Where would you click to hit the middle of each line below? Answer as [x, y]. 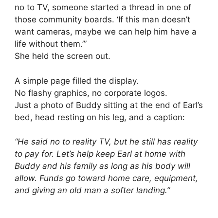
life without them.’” [51, 44]
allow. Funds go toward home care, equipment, [106, 178]
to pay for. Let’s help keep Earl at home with [100, 154]
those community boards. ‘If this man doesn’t [102, 20]
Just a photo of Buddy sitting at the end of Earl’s [109, 105]
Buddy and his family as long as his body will [102, 166]
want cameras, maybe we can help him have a [106, 32]
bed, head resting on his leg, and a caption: [100, 117]
